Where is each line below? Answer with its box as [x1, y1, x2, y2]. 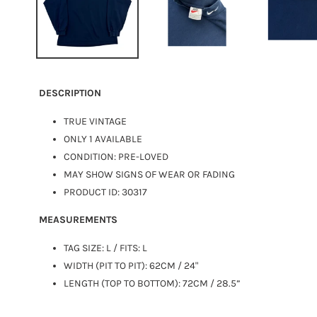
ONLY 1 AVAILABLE [64, 133, 142, 146]
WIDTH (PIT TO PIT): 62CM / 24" [64, 260, 198, 272]
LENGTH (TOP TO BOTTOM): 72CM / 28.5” [64, 277, 241, 290]
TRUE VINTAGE [64, 115, 127, 128]
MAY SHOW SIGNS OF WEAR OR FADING [64, 168, 235, 181]
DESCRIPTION [39, 87, 104, 99]
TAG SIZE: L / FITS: [64, 242, 140, 255]
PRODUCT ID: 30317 [64, 186, 147, 199]
